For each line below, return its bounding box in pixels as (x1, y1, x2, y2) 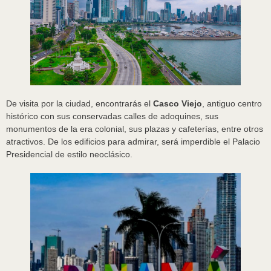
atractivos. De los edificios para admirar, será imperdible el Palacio (6, 137, 260, 147)
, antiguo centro (202, 99, 262, 109)
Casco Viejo (151, 99, 202, 109)
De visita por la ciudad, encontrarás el (6, 99, 151, 109)
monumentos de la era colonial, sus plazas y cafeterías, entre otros (6, 124, 263, 134)
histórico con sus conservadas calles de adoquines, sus (6, 111, 218, 122)
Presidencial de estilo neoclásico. (6, 149, 132, 160)
